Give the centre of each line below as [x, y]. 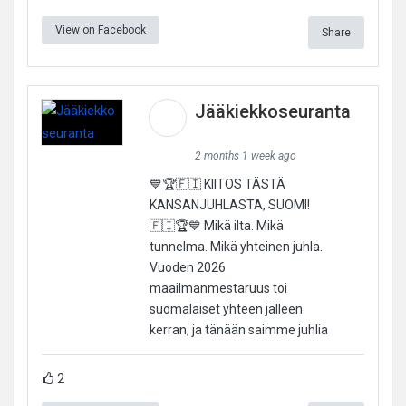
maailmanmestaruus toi [218, 288]
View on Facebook [101, 29]
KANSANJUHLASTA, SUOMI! [229, 204]
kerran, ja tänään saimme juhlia [238, 329]
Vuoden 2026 [187, 267]
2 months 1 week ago [245, 155]
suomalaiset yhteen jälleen [226, 309]
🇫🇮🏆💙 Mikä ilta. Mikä [216, 225]
